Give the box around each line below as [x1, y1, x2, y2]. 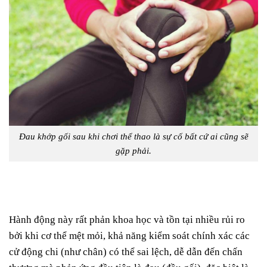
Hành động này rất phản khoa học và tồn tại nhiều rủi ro [9, 213, 245, 225]
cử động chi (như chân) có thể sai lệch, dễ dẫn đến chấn [9, 246, 243, 257]
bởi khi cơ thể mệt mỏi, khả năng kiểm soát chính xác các [9, 229, 250, 241]
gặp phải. [116, 145, 151, 156]
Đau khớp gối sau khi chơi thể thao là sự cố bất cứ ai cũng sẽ [18, 131, 249, 142]
